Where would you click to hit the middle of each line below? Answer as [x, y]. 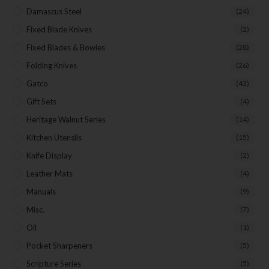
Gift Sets [42, 101]
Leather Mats [50, 173]
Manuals [41, 191]
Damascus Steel [54, 11]
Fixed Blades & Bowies [66, 47]
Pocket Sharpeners [60, 245]
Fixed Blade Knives [59, 29]
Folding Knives [52, 65]
